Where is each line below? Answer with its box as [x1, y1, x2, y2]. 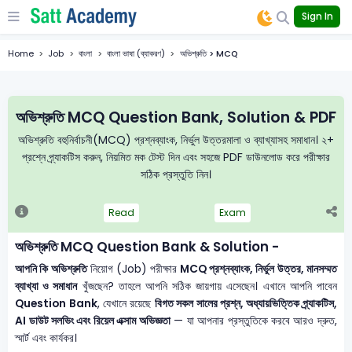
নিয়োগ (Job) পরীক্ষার [86, 261, 181, 277]
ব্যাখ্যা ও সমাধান [15, 278, 78, 294]
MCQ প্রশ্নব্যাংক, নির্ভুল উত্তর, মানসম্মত [180, 261, 337, 277]
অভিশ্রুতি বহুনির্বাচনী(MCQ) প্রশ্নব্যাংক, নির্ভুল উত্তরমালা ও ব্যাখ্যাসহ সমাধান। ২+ [18, 131, 334, 148]
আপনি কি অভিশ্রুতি [15, 261, 87, 277]
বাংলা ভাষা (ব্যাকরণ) [106, 47, 165, 60]
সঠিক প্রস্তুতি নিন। [141, 166, 211, 182]
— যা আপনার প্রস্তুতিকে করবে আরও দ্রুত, [170, 313, 337, 328]
